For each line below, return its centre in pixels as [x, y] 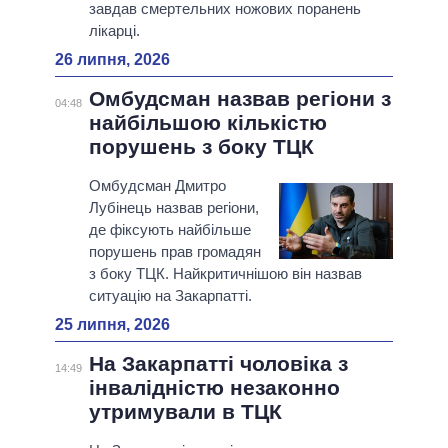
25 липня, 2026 [112, 325]
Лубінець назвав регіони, [173, 208]
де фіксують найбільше [169, 230]
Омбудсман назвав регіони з [239, 99]
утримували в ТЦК [185, 412]
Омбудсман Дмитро [157, 186]
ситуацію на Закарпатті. [170, 296]
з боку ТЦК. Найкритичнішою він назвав [225, 274]
